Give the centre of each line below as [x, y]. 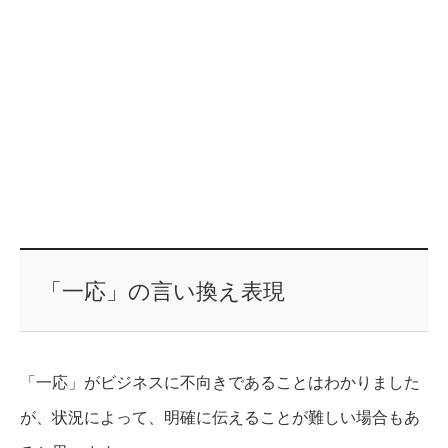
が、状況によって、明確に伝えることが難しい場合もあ [220, 417]
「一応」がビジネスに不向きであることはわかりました [220, 382]
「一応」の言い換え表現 [162, 291]
